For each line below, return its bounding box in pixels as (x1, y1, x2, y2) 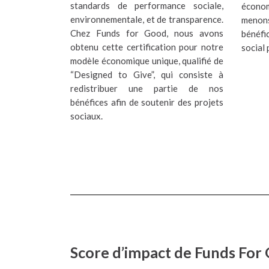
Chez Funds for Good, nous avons (70, 27, 223, 38)
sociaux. (70, 110, 103, 121)
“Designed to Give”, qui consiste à (70, 68, 223, 80)
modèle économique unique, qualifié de (70, 55, 223, 66)
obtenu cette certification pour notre (70, 41, 223, 52)
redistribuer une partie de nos (70, 82, 223, 94)
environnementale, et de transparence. (70, 13, 223, 25)
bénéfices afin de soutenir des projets (70, 96, 223, 107)
